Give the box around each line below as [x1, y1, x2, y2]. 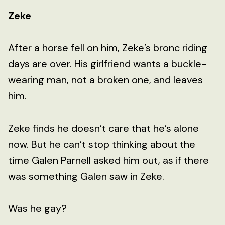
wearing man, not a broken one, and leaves [8, 73, 203, 86]
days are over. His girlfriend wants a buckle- [8, 57, 206, 70]
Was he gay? [8, 201, 67, 215]
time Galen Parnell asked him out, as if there [8, 153, 209, 167]
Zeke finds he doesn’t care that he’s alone [8, 121, 199, 135]
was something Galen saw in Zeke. [8, 169, 164, 183]
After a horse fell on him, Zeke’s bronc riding [8, 41, 207, 54]
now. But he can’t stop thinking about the [8, 137, 195, 151]
